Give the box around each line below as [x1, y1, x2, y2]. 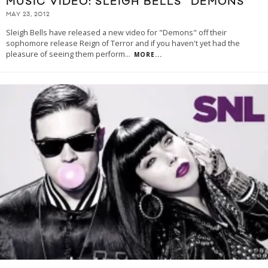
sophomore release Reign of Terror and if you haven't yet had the [6, 38, 240, 49]
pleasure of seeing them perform [6, 49, 125, 60]
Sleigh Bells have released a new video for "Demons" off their [6, 28, 227, 38]
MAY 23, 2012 [6, 11, 50, 19]
